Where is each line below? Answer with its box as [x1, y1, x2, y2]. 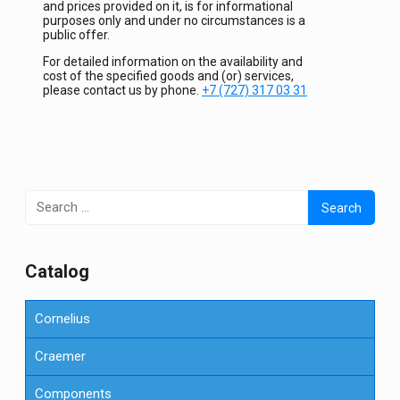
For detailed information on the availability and [43, 54, 303, 70]
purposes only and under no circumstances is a [43, 13, 305, 29]
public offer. [43, 28, 110, 43]
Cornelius [35, 311, 90, 328]
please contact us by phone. [43, 83, 202, 98]
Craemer [35, 348, 86, 365]
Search [24, 189, 67, 207]
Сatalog [25, 261, 89, 283]
